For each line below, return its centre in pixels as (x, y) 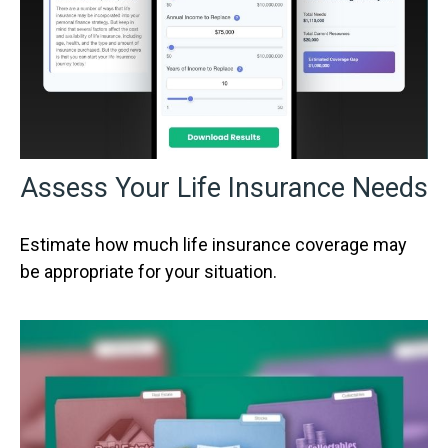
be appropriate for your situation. (148, 271)
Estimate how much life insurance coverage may (213, 244)
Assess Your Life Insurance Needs (224, 187)
